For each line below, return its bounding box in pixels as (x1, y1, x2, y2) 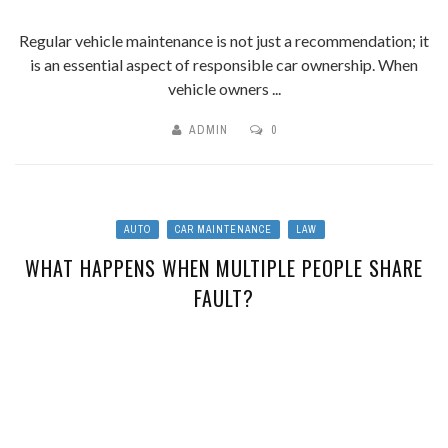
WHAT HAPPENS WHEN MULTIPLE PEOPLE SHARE (25, 252, 423, 283)
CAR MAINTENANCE (174, 222, 272, 236)
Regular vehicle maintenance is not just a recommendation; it (19, 30, 429, 50)
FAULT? (194, 282, 254, 313)
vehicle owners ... (167, 78, 281, 98)
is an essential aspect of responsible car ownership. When (30, 54, 418, 74)
